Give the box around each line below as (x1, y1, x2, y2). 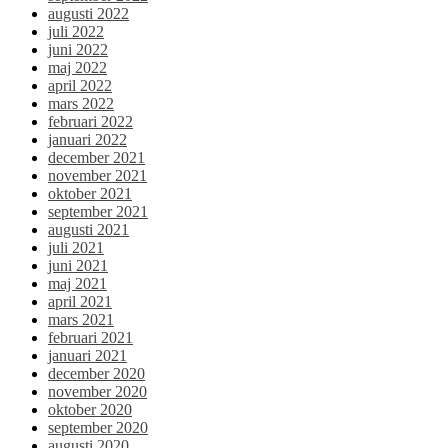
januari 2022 (48, 131, 127, 149)
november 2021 (48, 167, 147, 185)
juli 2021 (48, 239, 104, 257)
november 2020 (48, 383, 147, 401)
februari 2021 (48, 329, 133, 347)
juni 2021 (48, 257, 108, 275)
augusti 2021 (48, 221, 129, 239)
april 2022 (48, 77, 112, 95)
